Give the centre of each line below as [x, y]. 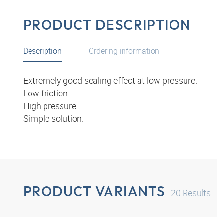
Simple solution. [54, 118]
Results [196, 193]
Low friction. [46, 93]
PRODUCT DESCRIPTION [107, 24]
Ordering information [124, 51]
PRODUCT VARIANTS [94, 191]
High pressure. [51, 106]
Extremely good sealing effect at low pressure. [110, 81]
